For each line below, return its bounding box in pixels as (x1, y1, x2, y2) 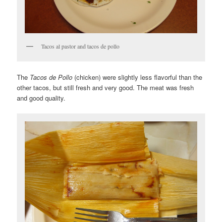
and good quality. (17, 93, 66, 103)
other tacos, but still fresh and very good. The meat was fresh (17, 83, 194, 93)
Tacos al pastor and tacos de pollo (41, 42, 120, 50)
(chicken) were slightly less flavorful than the (72, 72, 203, 82)
